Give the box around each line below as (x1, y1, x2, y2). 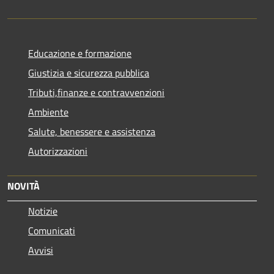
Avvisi (28, 242, 53, 257)
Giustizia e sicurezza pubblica (28, 65, 149, 80)
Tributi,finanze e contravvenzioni (28, 84, 165, 100)
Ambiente (28, 104, 68, 119)
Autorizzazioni (28, 143, 87, 158)
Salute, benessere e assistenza (28, 124, 155, 139)
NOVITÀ (7, 178, 40, 193)
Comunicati (28, 223, 75, 238)
